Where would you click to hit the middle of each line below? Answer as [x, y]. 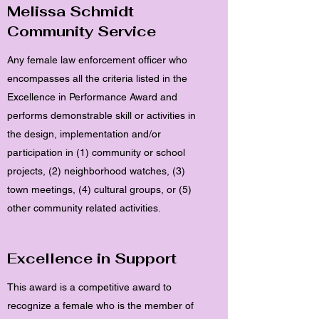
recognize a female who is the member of [100, 305]
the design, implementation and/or [84, 134]
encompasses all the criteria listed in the [97, 78]
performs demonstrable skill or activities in [101, 115]
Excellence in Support [92, 258]
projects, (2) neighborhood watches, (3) [96, 171]
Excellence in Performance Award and [92, 97]
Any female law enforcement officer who [97, 60]
